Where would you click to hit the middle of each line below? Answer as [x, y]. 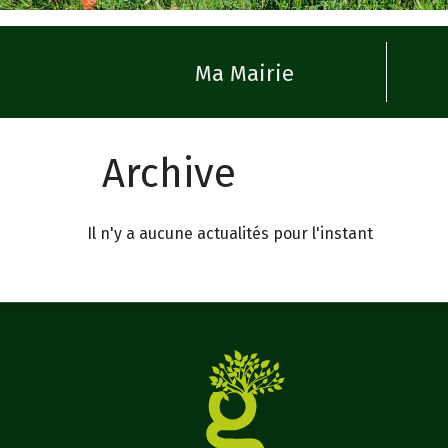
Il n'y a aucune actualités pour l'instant [230, 234]
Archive [169, 174]
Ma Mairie [244, 74]
